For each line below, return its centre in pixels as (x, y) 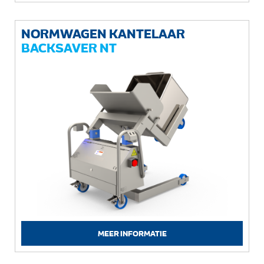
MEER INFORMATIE (132, 233)
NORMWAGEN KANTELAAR (103, 34)
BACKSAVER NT (69, 48)
